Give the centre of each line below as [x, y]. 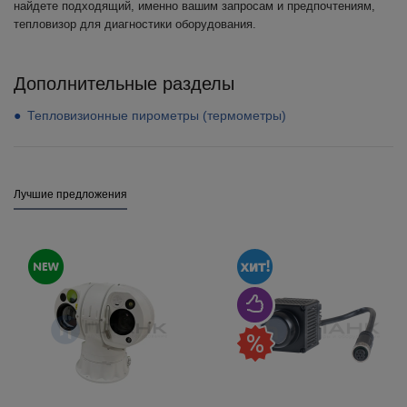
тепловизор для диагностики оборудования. [135, 24]
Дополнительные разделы [124, 84]
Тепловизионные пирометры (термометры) [157, 115]
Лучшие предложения [70, 194]
